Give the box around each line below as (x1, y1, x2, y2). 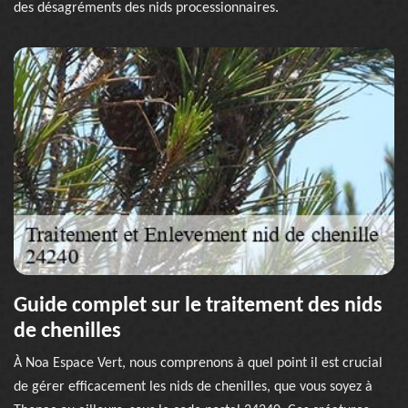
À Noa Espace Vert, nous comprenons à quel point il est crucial (14, 356, 382, 371)
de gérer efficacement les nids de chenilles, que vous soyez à (14, 380, 372, 394)
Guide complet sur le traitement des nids (14, 295, 382, 317)
